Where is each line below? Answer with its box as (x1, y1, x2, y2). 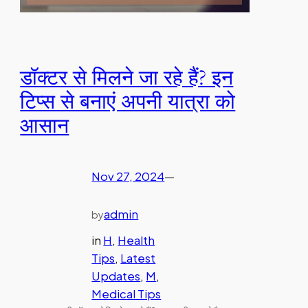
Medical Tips (91, 287, 162, 302)
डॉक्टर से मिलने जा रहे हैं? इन (20, 65, 234, 93)
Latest (120, 251, 156, 266)
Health (118, 233, 155, 248)
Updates (91, 269, 141, 284)
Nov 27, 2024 (91, 168, 165, 184)
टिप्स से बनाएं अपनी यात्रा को (20, 89, 236, 117)
